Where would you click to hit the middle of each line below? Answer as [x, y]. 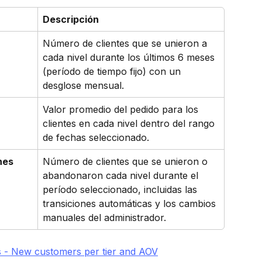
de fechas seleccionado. [96, 138]
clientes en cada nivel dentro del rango [130, 124]
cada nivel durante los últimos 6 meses [130, 58]
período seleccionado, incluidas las [121, 190]
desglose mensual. [83, 86]
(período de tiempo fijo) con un [113, 72]
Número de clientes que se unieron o [127, 162]
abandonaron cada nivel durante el [122, 176]
